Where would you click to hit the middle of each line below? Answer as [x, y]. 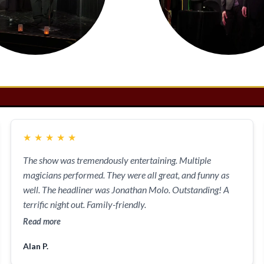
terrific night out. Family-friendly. [84, 204]
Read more [42, 221]
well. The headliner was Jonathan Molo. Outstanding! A [126, 189]
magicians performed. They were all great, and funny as [126, 175]
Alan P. [35, 246]
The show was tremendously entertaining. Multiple [117, 160]
